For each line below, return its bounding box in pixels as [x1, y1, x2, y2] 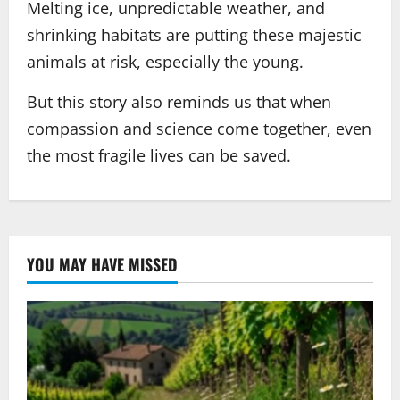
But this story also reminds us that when [27, 91, 331, 113]
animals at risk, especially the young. [27, 51, 304, 73]
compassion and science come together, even [27, 118, 371, 140]
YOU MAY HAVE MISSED [27, 253, 178, 277]
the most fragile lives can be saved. [27, 145, 291, 167]
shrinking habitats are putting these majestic [27, 24, 362, 46]
